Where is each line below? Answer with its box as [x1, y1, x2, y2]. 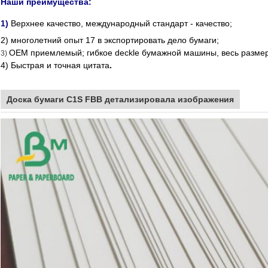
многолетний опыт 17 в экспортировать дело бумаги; [11, 35, 219, 45]
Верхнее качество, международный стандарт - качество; [11, 18, 232, 28]
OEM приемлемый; [9, 47, 87, 57]
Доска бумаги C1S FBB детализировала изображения [7, 94, 234, 104]
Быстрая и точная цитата [11, 60, 109, 70]
